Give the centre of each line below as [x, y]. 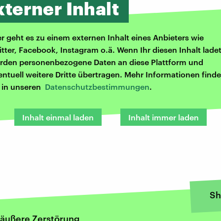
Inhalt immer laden [164, 117]
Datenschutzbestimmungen [97, 87]
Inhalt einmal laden [58, 117]
